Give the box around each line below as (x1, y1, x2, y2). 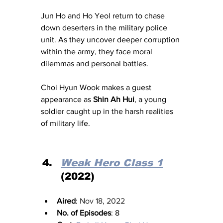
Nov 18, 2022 (80, 197, 125, 206)
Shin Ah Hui (93, 95, 134, 104)
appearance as (41, 95, 93, 104)
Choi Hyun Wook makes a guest (41, 83, 153, 92)
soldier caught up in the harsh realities (41, 107, 175, 116)
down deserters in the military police (41, 23, 169, 32)
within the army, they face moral (41, 47, 154, 56)
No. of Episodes (57, 209, 111, 218)
